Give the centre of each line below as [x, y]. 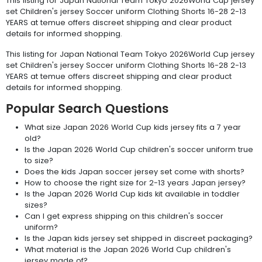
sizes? [36, 205]
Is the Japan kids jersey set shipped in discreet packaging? [139, 238]
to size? [39, 160]
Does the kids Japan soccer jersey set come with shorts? [135, 171]
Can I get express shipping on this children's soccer [124, 216]
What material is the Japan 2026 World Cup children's [128, 249]
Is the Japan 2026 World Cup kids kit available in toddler [132, 194]
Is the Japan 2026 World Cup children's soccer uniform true [139, 149]
